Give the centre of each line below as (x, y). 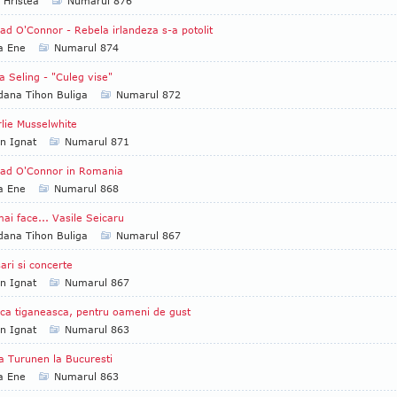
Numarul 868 (86, 188)
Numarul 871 (97, 141)
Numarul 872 (148, 94)
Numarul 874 (86, 47)
